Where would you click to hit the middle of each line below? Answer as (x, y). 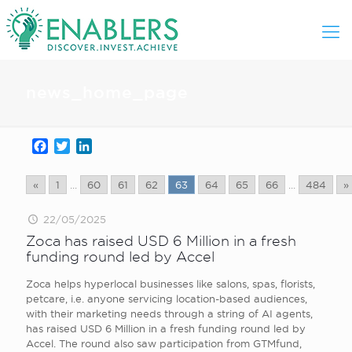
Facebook (78, 146)
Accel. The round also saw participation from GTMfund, (164, 343)
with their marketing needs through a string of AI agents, (169, 313)
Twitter (91, 146)
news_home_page (107, 92)
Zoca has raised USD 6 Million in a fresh (161, 241)
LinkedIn (118, 146)
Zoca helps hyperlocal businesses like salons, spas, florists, (170, 284)
